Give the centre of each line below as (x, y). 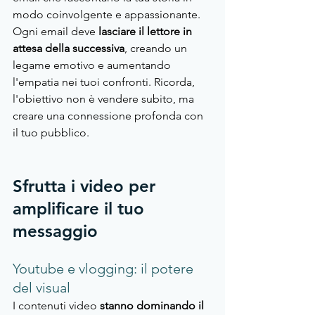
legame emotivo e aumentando (93, 65)
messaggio (55, 231)
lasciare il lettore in (145, 32)
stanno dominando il (152, 306)
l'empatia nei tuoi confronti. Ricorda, (105, 82)
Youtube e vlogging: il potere (105, 269)
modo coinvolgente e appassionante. (108, 15)
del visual (41, 288)
